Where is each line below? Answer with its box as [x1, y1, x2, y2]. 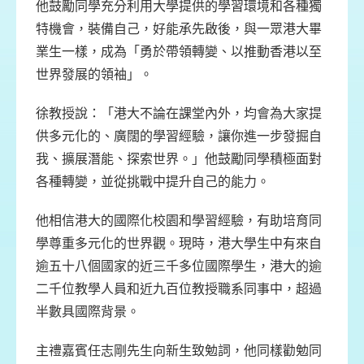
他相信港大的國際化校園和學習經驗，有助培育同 [36, 213, 322, 228]
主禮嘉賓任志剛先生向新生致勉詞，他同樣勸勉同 [36, 343, 322, 358]
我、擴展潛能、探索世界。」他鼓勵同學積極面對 [36, 151, 322, 167]
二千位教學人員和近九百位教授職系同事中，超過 [36, 281, 322, 297]
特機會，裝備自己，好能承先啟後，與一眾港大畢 [36, 21, 322, 37]
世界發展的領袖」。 [36, 67, 153, 82]
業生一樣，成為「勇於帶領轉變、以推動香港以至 [36, 44, 322, 59]
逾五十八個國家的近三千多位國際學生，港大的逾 [36, 258, 322, 274]
